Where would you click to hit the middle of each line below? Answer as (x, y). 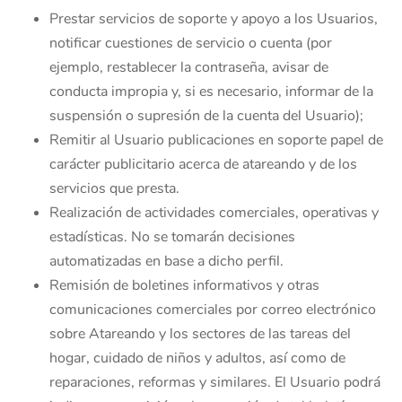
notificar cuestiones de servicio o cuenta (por (191, 43)
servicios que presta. (114, 188)
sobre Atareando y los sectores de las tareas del (200, 334)
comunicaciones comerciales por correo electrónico (213, 310)
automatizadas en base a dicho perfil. (166, 261)
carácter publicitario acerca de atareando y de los (203, 164)
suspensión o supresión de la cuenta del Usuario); (206, 116)
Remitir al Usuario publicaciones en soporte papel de (216, 140)
